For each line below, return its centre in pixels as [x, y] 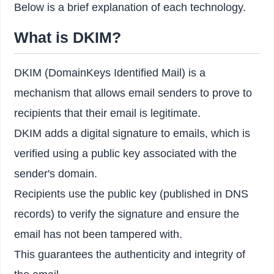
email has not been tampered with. [98, 234]
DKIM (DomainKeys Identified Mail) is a [110, 72]
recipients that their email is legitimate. [108, 113]
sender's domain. [56, 173]
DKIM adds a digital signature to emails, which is [132, 133]
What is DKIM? [68, 37]
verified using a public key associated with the [126, 153]
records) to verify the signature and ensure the [127, 214]
